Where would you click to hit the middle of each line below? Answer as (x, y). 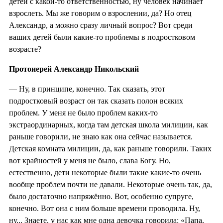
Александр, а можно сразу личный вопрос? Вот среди (101, 25)
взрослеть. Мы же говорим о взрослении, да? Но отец (100, 13)
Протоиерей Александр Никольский (74, 69)
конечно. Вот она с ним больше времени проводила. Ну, (105, 208)
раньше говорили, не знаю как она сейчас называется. (101, 136)
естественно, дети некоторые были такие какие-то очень (105, 172)
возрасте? (25, 49)
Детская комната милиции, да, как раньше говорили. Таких (110, 148)
